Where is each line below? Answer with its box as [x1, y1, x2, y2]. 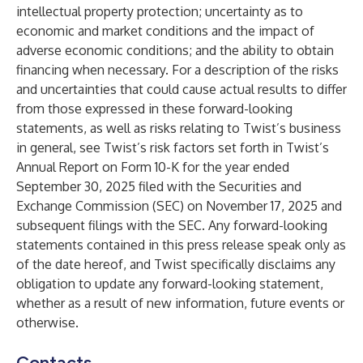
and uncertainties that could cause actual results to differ [16, 81, 347, 97]
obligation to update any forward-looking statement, [16, 275, 323, 292]
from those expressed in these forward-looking [16, 100, 293, 117]
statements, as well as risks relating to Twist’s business [16, 120, 341, 136]
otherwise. [16, 314, 79, 331]
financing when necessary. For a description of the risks [16, 62, 339, 78]
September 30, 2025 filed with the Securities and [16, 178, 301, 194]
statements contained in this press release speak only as [16, 237, 346, 253]
